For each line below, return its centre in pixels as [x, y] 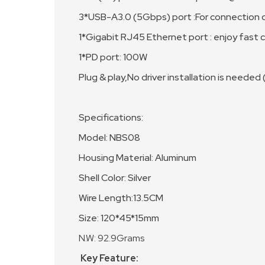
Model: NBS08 [109, 138]
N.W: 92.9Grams [112, 238]
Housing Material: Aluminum [138, 158]
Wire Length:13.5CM [121, 198]
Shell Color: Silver [115, 178]
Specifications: [111, 117]
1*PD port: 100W [113, 57]
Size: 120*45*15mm [119, 218]
